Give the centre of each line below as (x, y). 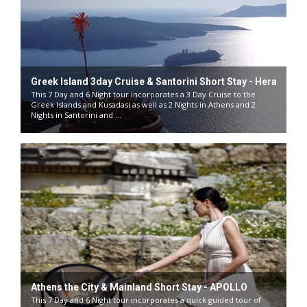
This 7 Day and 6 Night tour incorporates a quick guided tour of (146, 300)
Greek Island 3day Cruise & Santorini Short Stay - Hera (154, 82)
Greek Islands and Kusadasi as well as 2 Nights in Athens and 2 (143, 105)
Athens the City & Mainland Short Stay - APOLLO (139, 287)
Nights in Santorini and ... (76, 115)
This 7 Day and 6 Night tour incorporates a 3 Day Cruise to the (143, 94)
